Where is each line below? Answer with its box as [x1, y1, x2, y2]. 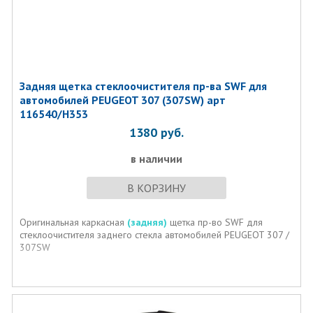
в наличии [130, 152, 182, 166]
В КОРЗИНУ [126, 181, 186, 195]
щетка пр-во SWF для [169, 216, 263, 228]
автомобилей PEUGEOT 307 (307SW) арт [19, 93, 226, 107]
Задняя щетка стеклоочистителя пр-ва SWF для [19, 79, 267, 93]
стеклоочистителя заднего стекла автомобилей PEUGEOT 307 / [19, 228, 289, 241]
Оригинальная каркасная [19, 216, 127, 228]
